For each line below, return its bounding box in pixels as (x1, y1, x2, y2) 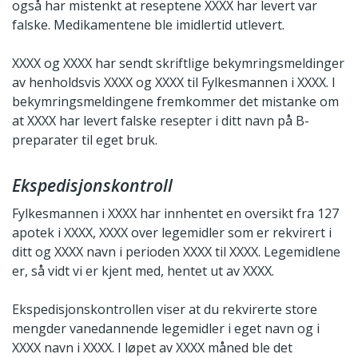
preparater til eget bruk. (12, 130, 157, 149)
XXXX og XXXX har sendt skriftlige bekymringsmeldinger (12, 54, 344, 72)
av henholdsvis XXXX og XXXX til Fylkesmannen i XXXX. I (12, 73, 336, 91)
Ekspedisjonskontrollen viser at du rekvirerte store (12, 300, 317, 318)
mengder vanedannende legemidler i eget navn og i (12, 319, 320, 337)
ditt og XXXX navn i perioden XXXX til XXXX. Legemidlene (12, 242, 340, 261)
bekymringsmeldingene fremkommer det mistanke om (12, 92, 339, 110)
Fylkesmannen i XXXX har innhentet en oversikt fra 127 (12, 204, 339, 222)
